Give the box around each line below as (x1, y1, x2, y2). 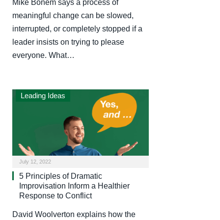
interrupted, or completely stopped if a (12, 25, 142, 33)
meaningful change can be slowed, (12, 11, 134, 20)
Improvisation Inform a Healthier (19, 181, 130, 190)
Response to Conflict (19, 191, 92, 200)
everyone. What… (12, 51, 75, 60)
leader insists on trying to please (12, 38, 124, 47)
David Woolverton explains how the (12, 210, 136, 219)
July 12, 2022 (19, 158, 51, 165)
